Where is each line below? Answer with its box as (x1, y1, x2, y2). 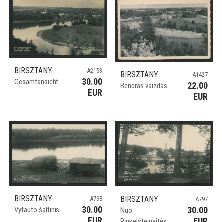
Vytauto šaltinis (14, 205, 59, 214)
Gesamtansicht (14, 77, 58, 86)
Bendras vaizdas (120, 81, 167, 91)
